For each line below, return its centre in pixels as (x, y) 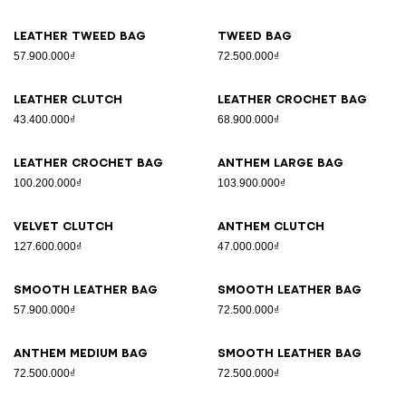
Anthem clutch (271, 226)
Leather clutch (68, 99)
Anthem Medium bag (81, 353)
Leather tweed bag (80, 36)
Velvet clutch (63, 226)
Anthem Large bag (280, 163)
